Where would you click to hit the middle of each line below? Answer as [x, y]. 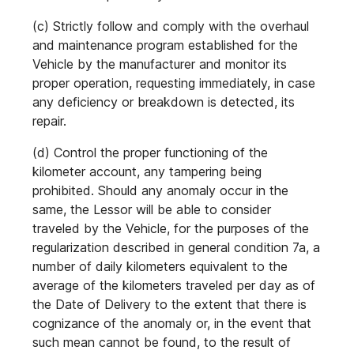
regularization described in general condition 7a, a [176, 247]
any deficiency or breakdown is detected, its [164, 102]
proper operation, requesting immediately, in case [174, 83]
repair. [49, 121]
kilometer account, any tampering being [147, 171]
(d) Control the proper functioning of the [150, 153]
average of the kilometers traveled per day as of [174, 285]
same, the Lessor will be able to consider [152, 209]
